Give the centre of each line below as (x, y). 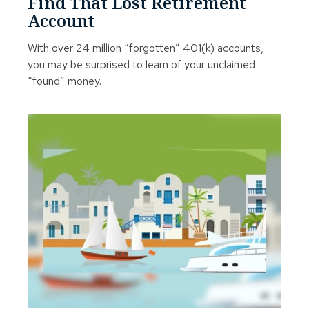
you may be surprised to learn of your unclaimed (141, 64)
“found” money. (64, 81)
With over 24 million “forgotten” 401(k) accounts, (146, 48)
